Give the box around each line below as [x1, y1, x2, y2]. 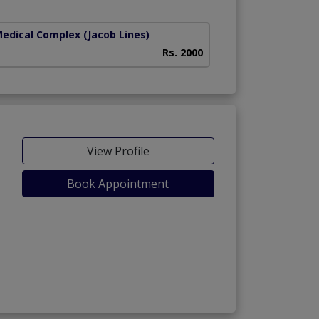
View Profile [86, 142, 150, 159]
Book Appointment [67, 175, 169, 192]
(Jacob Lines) [83, 28, 150, 42]
